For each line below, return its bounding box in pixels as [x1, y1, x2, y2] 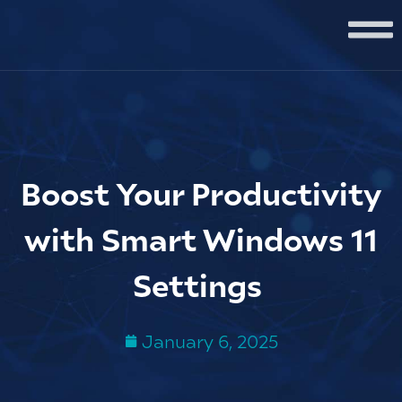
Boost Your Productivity [21, 173, 381, 212]
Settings [133, 265, 269, 303]
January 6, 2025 [141, 329, 278, 352]
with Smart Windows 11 [24, 219, 378, 258]
